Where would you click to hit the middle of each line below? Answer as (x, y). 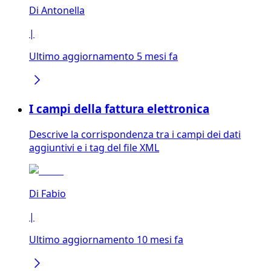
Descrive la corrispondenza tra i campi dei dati (135, 135)
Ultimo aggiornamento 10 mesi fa (106, 240)
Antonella (63, 10)
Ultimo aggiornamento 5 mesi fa (103, 56)
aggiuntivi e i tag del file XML (94, 148)
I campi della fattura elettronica (119, 109)
